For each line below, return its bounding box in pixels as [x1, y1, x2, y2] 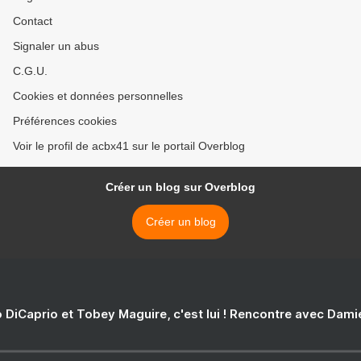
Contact [13, 15, 52, 28]
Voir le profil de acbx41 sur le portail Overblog [13, 139, 245, 153]
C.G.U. [13, 64, 48, 78]
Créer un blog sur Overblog [106, 180, 255, 194]
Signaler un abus [13, 39, 99, 53]
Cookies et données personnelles [13, 89, 183, 103]
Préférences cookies [13, 114, 117, 128]
